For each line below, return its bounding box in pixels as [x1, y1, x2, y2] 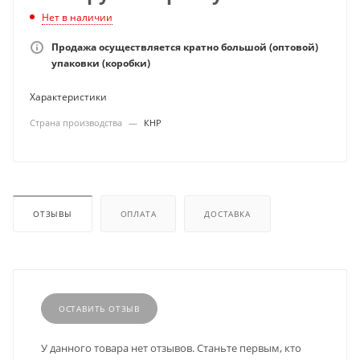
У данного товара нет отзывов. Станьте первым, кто [40, 341, 301, 356]
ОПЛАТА [120, 208, 157, 219]
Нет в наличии [42, 10, 112, 24]
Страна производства [30, 117, 125, 129]
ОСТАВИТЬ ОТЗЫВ [58, 304, 140, 315]
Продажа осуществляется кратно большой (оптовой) [51, 40, 318, 54]
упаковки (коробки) [51, 56, 150, 70]
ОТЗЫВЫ [33, 208, 72, 219]
